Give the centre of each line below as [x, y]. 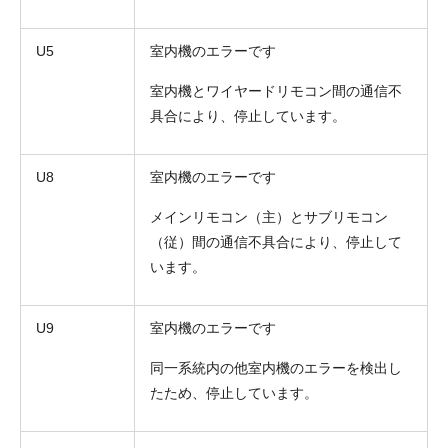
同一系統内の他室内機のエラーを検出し [276, 367]
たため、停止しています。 [234, 392]
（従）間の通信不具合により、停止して [276, 241]
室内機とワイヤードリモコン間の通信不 [276, 90]
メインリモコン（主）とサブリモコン [269, 216]
